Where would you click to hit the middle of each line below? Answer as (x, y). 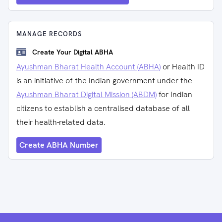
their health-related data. (61, 122)
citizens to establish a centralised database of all (103, 108)
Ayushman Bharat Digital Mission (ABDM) (86, 94)
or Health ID (184, 67)
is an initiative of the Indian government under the (104, 81)
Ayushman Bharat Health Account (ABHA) (88, 67)
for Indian (175, 94)
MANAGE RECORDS (49, 34)
